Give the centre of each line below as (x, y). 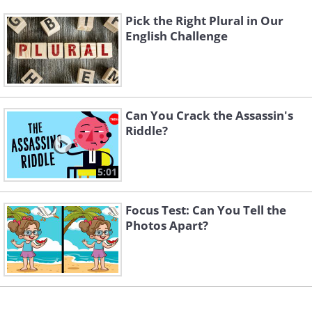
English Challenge (177, 36)
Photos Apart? (167, 225)
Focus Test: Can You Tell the (206, 210)
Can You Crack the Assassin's (209, 115)
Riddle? (147, 131)
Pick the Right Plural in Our (204, 21)
